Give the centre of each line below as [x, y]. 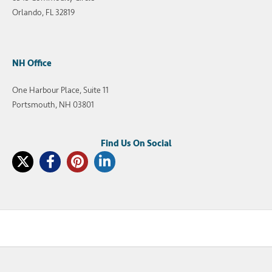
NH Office [32, 63]
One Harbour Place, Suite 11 [60, 90]
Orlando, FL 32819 [43, 12]
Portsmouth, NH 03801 [53, 104]
